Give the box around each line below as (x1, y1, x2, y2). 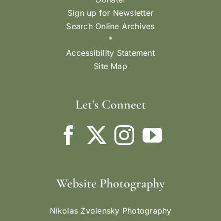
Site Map (94, 61, 127, 72)
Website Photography (56, 176, 165, 191)
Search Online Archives (66, 21, 155, 32)
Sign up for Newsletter (67, 8, 154, 18)
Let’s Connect (75, 97, 146, 112)
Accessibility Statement (66, 48, 155, 58)
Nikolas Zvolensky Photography (49, 206, 172, 216)
